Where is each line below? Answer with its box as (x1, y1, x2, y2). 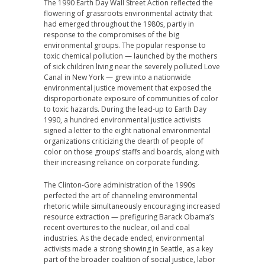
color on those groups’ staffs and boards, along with (44, 147, 219, 157)
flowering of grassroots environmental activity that (44, 8, 212, 18)
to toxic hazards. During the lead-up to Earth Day (44, 104, 206, 114)
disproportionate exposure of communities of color (44, 93, 218, 104)
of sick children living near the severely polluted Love (44, 62, 220, 72)
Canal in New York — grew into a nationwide (44, 72, 191, 82)
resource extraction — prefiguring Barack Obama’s (44, 212, 214, 222)
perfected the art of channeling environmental (44, 190, 198, 201)
